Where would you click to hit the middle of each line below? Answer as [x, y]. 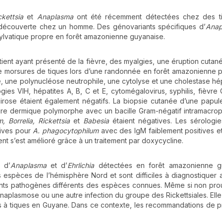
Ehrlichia [81, 165]
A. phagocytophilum [66, 130]
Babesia [94, 120]
